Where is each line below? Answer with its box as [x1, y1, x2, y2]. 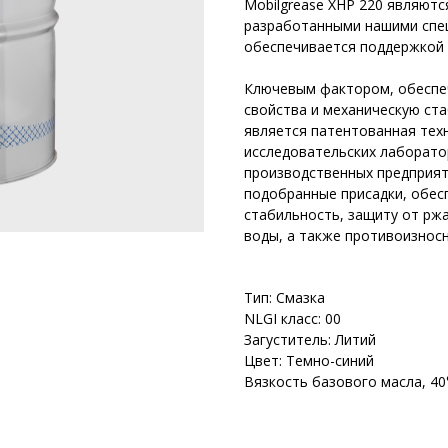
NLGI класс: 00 [244, 309, 341, 328]
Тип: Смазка [244, 288, 325, 307]
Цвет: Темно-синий [244, 351, 374, 370]
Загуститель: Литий [244, 330, 376, 349]
